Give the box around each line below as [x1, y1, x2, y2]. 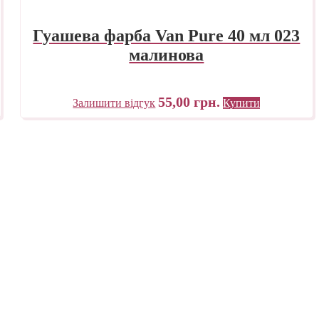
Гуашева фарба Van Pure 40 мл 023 [33, 26, 300, 45]
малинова [129, 45, 204, 64]
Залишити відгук [73, 96, 156, 109]
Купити [223, 96, 261, 109]
